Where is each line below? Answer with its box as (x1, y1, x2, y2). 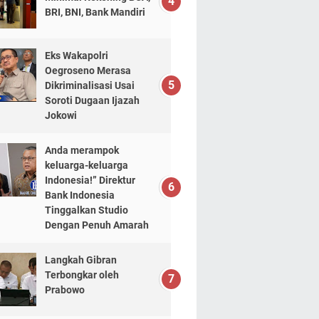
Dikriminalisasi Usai (44, 80, 135, 92)
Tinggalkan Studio (44, 204, 128, 216)
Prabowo (44, 284, 85, 296)
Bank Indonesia (44, 189, 115, 202)
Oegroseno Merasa (44, 65, 131, 77)
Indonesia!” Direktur (44, 174, 135, 187)
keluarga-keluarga (44, 159, 128, 172)
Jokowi (44, 110, 77, 122)
